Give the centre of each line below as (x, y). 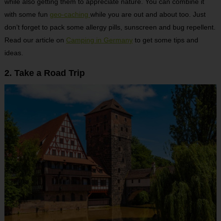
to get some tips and (165, 40)
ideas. (14, 53)
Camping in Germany (99, 40)
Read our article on (35, 40)
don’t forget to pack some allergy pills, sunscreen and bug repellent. (110, 27)
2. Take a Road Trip (44, 73)
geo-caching (70, 15)
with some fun (27, 15)
